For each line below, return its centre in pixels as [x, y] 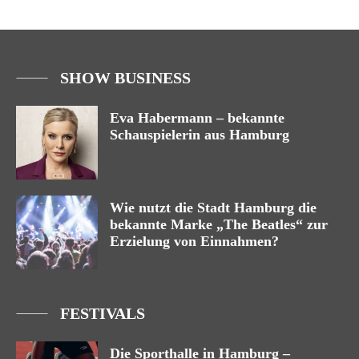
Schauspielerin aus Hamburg [200, 135]
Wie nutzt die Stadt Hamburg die [213, 208]
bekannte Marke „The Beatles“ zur [219, 225]
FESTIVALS [103, 314]
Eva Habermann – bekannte [197, 118]
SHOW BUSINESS [125, 78]
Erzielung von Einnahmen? [194, 242]
